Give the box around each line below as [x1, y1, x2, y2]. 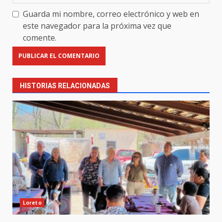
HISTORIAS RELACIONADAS [20, 81, 110, 90]
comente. [23, 32, 56, 43]
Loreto [23, 199, 42, 206]
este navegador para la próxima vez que [23, 20, 171, 31]
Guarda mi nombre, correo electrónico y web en [23, 8, 199, 19]
